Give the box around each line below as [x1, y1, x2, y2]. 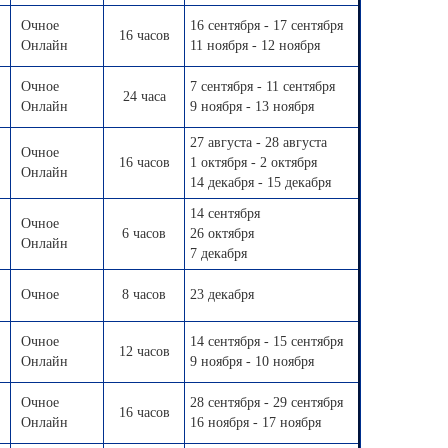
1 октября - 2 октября [190, 155, 317, 170]
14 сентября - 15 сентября [190, 334, 343, 349]
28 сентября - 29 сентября [190, 395, 343, 410]
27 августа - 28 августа [190, 135, 327, 150]
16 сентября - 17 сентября [190, 18, 343, 33]
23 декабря [190, 287, 254, 302]
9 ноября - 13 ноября [190, 99, 314, 114]
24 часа [122, 89, 166, 104]
